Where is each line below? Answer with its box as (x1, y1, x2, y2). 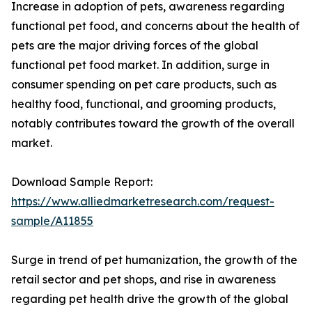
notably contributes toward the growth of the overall (11, 116, 295, 131)
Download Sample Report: (11, 175, 153, 189)
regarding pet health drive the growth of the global (11, 292, 288, 306)
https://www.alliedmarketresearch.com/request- (11, 194, 274, 209)
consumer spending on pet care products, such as (11, 77, 276, 92)
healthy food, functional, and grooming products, (11, 97, 276, 111)
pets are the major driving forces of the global (11, 38, 258, 53)
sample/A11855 (11, 214, 93, 228)
